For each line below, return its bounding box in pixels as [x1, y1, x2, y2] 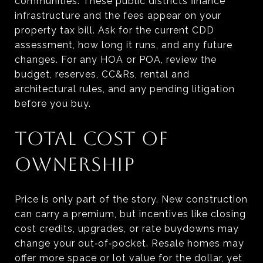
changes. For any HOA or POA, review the [15, 53, 217, 65]
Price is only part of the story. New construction [15, 193, 248, 205]
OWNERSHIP [15, 153, 135, 175]
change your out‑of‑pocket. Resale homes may [15, 237, 244, 249]
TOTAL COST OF [15, 127, 168, 149]
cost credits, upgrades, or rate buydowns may [15, 222, 239, 234]
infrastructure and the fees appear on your [15, 9, 221, 21]
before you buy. [15, 97, 91, 109]
